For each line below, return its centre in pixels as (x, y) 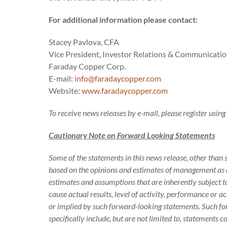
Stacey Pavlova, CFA (84, 42)
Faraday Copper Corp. (87, 66)
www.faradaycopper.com (125, 90)
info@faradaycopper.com (118, 78)
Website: (65, 90)
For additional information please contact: (123, 20)
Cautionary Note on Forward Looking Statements (132, 135)
